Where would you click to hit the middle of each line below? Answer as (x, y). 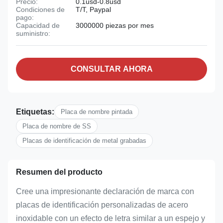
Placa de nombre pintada (97, 112)
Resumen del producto (59, 172)
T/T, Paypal (93, 9)
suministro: (33, 33)
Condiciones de (40, 9)
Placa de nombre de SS (57, 126)
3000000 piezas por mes (115, 25)
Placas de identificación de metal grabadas (84, 141)
